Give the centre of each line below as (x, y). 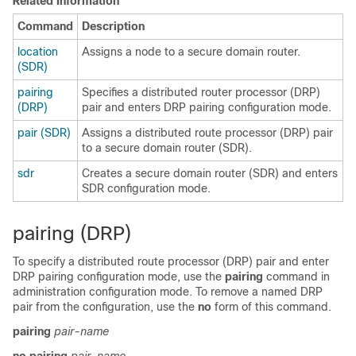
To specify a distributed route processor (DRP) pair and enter (171, 261)
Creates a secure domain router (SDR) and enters (210, 173)
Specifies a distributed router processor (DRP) (201, 92)
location (38, 52)
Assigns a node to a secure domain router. (191, 52)
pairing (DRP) (72, 233)
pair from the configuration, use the (105, 307)
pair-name (81, 331)
